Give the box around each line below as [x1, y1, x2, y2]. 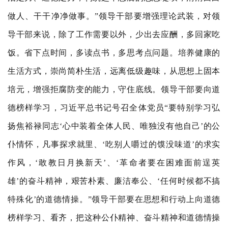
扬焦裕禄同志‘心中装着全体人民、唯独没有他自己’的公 [8, 122, 220, 130]
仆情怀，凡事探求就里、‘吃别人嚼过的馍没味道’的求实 [8, 140, 220, 149]
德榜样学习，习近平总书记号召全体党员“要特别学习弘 [8, 103, 220, 112]
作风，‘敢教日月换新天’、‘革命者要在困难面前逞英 [8, 158, 220, 167]
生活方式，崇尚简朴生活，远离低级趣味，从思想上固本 [8, 67, 220, 75]
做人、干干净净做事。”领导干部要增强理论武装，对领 [8, 12, 220, 20]
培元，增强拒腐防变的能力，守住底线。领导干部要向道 [8, 85, 220, 94]
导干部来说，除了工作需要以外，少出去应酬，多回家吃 [8, 30, 220, 39]
